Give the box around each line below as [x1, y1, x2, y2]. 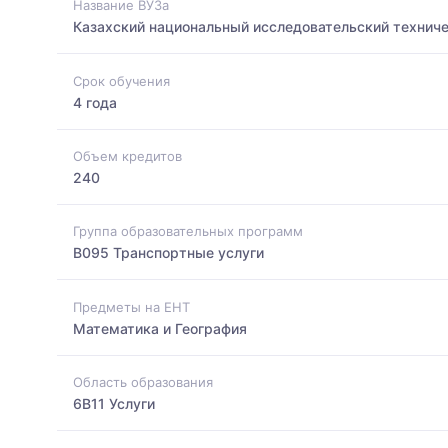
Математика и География [73, 319, 247, 337]
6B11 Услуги [73, 394, 155, 412]
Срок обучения [73, 72, 170, 89]
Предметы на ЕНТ [73, 298, 190, 315]
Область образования [73, 373, 213, 390]
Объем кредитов [73, 147, 182, 164]
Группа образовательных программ [73, 223, 303, 240]
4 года [73, 93, 117, 111]
